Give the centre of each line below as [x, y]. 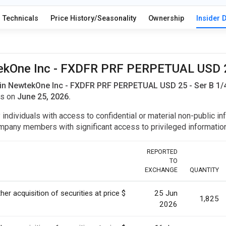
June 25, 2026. [44, 97]
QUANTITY [204, 170]
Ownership [166, 19]
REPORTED [162, 152]
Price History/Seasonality [93, 19]
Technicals [20, 19]
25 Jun [166, 193]
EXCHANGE [161, 170]
